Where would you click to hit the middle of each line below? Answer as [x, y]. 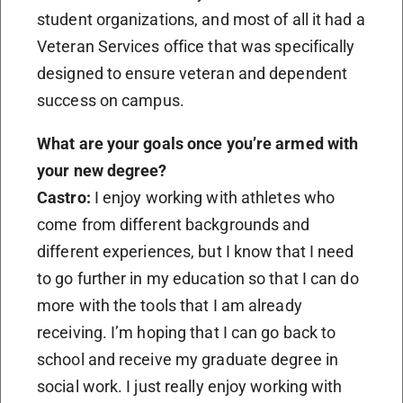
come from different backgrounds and [174, 224]
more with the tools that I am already [170, 305]
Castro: [66, 197]
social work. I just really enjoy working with [190, 386]
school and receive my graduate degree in [188, 359]
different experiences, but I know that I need [196, 251]
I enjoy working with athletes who [215, 197]
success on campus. [111, 100]
